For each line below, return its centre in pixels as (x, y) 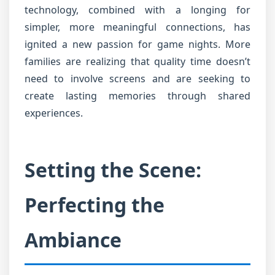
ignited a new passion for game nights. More (137, 44)
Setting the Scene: (113, 170)
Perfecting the (95, 205)
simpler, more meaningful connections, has (137, 27)
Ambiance (73, 240)
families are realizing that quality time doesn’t (137, 61)
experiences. (54, 113)
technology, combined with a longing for (137, 10)
